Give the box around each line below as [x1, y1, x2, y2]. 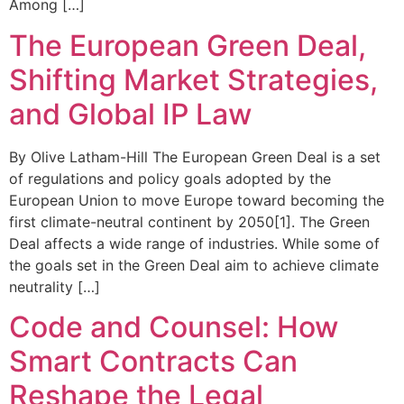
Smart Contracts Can [9, 344, 298, 380]
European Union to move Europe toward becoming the [9, 190, 384, 209]
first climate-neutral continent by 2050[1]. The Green [9, 212, 370, 231]
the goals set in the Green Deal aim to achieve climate [9, 255, 379, 274]
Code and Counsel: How [9, 309, 338, 345]
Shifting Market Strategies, [9, 61, 378, 97]
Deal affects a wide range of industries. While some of [9, 234, 380, 252]
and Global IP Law [9, 96, 252, 132]
